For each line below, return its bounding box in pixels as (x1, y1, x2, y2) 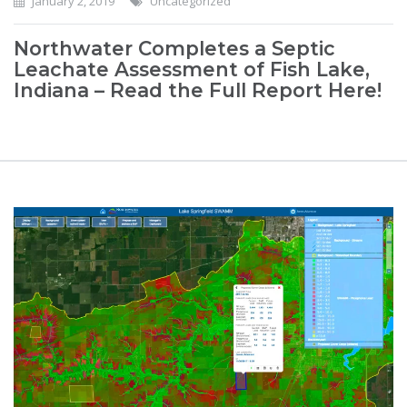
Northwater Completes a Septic (14, 36, 335, 60)
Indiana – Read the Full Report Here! (14, 78, 382, 102)
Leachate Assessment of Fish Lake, (14, 57, 370, 81)
